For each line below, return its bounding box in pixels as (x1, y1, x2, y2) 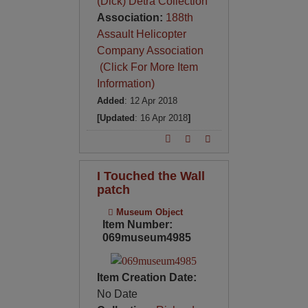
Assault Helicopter (96, 27, 186, 40)
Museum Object (113, 206, 183, 217)
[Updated (96, 112, 135, 123)
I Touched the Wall (96, 168, 205, 183)
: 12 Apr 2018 (124, 95, 177, 106)
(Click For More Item (96, 60, 198, 73)
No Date (96, 287, 137, 300)
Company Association (96, 44, 203, 56)
